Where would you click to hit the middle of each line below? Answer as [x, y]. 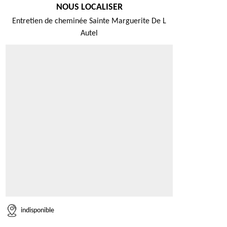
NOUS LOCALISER [89, 7]
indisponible [37, 210]
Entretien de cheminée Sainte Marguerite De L [89, 21]
